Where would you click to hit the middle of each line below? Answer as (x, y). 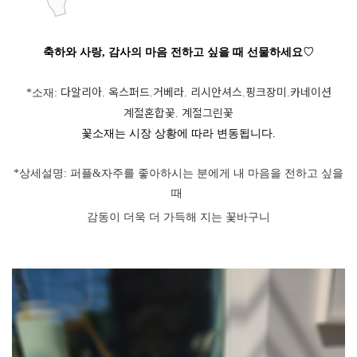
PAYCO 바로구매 (217, 208)
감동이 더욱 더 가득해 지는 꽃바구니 (178, 218)
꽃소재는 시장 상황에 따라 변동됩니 (171, 134)
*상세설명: (42, 174)
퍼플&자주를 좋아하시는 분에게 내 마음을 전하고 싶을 (207, 174)
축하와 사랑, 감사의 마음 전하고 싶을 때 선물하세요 (173, 53)
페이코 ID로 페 (102, 201)
